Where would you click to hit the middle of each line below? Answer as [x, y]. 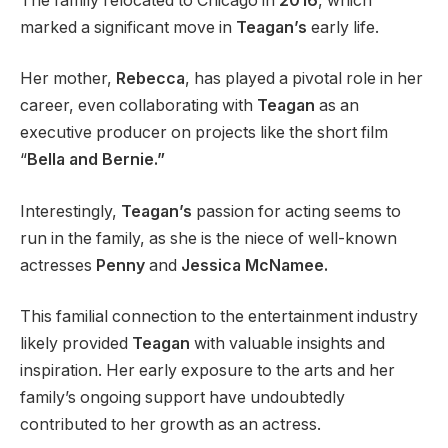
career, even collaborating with [138, 106]
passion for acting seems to [296, 211]
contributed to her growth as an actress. [170, 425]
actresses [58, 265]
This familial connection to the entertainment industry [219, 317]
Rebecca [150, 79]
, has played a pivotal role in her [304, 79]
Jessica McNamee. [252, 265]
